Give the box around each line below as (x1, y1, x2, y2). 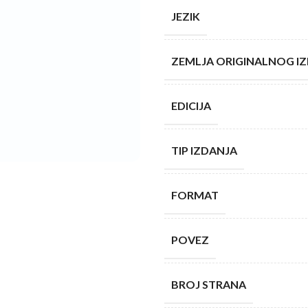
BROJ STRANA (171, 278, 246, 291)
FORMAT (171, 188, 219, 201)
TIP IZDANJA (171, 144, 237, 157)
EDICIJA (171, 99, 211, 112)
